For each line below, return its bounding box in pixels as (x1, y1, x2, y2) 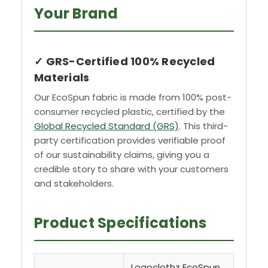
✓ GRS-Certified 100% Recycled (34, 54, 215, 69)
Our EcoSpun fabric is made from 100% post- (34, 91, 232, 104)
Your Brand (34, 4, 118, 24)
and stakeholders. (34, 177, 114, 190)
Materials (34, 70, 90, 86)
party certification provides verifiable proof (34, 134, 226, 147)
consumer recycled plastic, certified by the (34, 105, 225, 118)
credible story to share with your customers (34, 163, 229, 176)
